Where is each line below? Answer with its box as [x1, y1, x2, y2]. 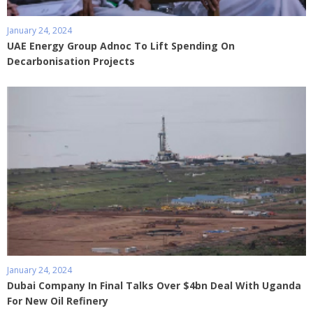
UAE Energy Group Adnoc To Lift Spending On [7, 39, 235, 53]
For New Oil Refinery [7, 293, 108, 307]
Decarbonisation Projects [7, 54, 135, 68]
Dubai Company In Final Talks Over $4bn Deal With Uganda [7, 278, 301, 292]
